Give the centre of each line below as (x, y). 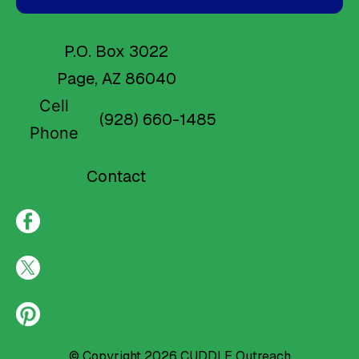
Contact (116, 177)
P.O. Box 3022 (116, 52)
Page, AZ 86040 (116, 79)
